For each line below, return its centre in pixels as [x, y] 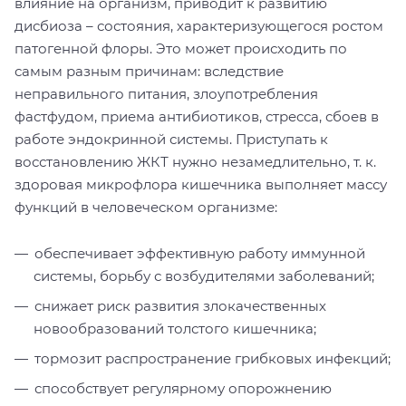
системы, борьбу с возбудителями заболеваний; [204, 275]
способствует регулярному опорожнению [183, 388]
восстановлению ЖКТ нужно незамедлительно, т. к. [195, 161]
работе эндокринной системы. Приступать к [171, 139]
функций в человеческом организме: [146, 207]
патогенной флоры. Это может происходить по [181, 48]
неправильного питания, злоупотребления [166, 93]
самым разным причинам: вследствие [149, 71]
